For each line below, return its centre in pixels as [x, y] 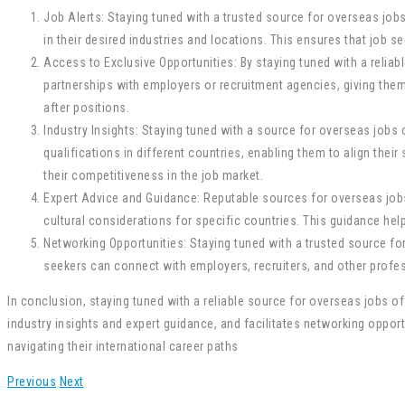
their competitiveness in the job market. [153, 175]
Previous [32, 381]
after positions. [86, 107]
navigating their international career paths [123, 346]
